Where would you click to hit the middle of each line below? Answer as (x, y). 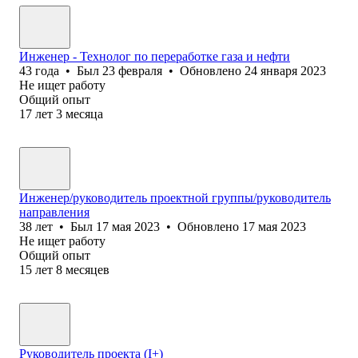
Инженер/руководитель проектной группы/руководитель (175, 197)
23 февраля (132, 70)
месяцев (88, 269)
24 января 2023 (285, 70)
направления (54, 212)
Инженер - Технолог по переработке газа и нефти (155, 56)
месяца (84, 113)
